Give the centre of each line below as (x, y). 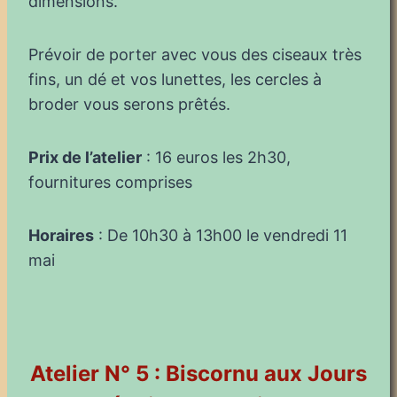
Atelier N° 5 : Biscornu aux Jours (198, 373)
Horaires (61, 235)
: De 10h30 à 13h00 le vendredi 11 (221, 235)
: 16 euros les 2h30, (216, 157)
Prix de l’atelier (85, 157)
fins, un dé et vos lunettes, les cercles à (175, 79)
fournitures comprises (110, 182)
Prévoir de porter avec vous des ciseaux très (195, 54)
